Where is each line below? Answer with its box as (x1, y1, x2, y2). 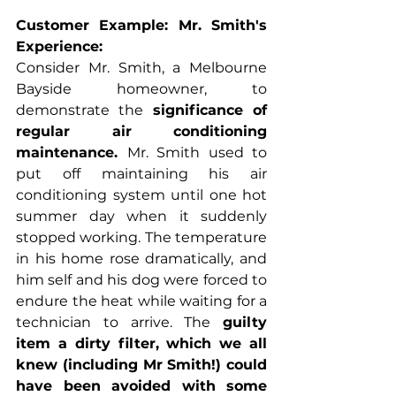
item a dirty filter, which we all (16, 334, 267, 352)
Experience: (16, 37, 103, 55)
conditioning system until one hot (16, 186, 267, 203)
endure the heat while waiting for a (16, 292, 267, 309)
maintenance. (16, 143, 127, 161)
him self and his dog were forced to (16, 270, 267, 288)
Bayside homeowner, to (16, 80, 267, 97)
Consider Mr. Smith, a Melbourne (16, 58, 267, 76)
